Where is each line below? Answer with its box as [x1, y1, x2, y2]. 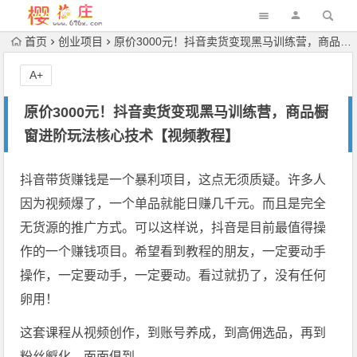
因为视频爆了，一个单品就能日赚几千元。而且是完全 [20, 197, 327, 210]
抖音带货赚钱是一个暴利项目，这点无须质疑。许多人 [20, 173, 327, 186]
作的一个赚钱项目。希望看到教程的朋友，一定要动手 [20, 245, 327, 258]
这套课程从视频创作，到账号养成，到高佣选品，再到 [20, 326, 327, 339]
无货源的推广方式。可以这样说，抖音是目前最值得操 [20, 221, 327, 234]
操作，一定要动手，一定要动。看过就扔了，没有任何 [20, 269, 327, 282]
